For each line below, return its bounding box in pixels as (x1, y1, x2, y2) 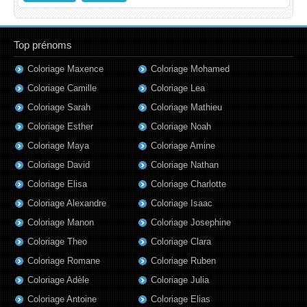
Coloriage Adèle (27, 275, 89, 286)
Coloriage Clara (151, 236, 211, 247)
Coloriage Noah (151, 121, 211, 132)
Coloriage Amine (151, 140, 215, 151)
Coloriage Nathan (151, 160, 219, 171)
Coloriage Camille (27, 83, 97, 94)
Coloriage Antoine (27, 294, 97, 305)
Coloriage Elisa (27, 179, 87, 190)
